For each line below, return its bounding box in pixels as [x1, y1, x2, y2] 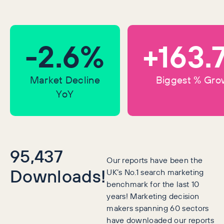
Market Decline [29, 72, 100, 87]
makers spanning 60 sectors [106, 202, 209, 214]
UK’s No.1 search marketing [106, 166, 204, 178]
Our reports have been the [106, 154, 203, 166]
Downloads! [10, 163, 106, 189]
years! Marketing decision [106, 190, 199, 202]
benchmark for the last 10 [106, 178, 199, 190]
